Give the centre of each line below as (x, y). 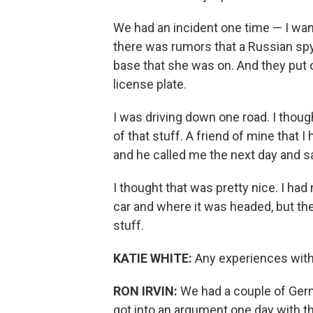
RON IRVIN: (147, 291)
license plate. (150, 84)
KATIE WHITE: (154, 258)
